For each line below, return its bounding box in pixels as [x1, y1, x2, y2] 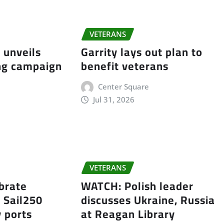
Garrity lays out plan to [80, 41, 202, 63]
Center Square [98, 81, 149, 92]
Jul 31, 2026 [93, 94, 135, 105]
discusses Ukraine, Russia [80, 189, 215, 210]
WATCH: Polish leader [80, 175, 193, 196]
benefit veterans [80, 55, 168, 77]
